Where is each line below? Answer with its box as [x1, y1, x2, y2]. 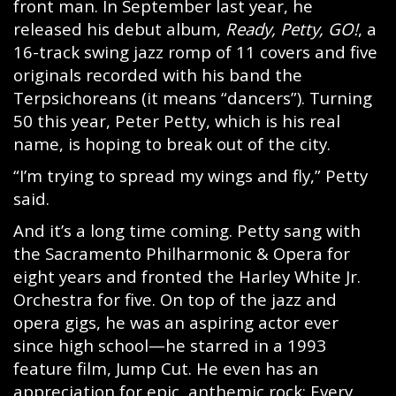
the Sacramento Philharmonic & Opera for [13, 242, 350, 264]
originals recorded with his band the [13, 64, 302, 86]
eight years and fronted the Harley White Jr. [13, 265, 361, 287]
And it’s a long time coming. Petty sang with [13, 219, 361, 241]
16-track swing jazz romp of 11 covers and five [13, 41, 377, 63]
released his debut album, [13, 18, 225, 40]
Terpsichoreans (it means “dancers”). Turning [13, 87, 372, 109]
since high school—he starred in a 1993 [13, 334, 326, 356]
